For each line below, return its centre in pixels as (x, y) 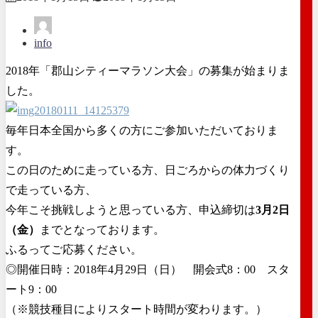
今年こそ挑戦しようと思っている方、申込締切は (131, 209)
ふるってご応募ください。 (74, 249)
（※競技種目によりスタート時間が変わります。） (136, 309)
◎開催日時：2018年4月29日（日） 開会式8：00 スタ (148, 269)
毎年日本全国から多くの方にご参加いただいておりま (142, 130)
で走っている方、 (51, 190)
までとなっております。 (102, 229)
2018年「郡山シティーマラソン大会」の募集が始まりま (148, 70)
